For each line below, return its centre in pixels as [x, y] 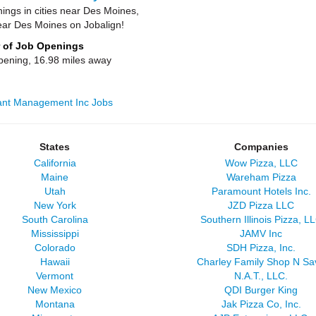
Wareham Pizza [261, 177]
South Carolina [55, 219]
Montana [55, 304]
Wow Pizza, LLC [261, 163]
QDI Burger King [261, 290]
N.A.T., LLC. [261, 276]
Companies [261, 147]
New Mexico [55, 290]
